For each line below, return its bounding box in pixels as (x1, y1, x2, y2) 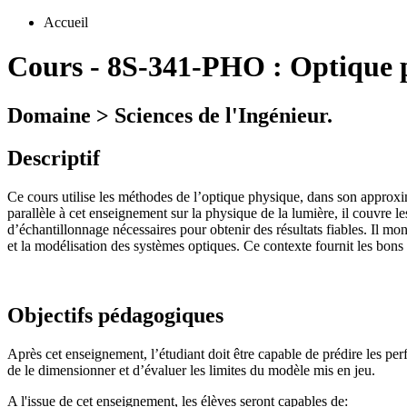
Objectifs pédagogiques (7, 303, 223, 327)
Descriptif (7, 145, 100, 170)
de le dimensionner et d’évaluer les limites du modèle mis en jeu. (7, 362, 375, 378)
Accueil (44, 15, 88, 30)
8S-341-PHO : (107, 50, 290, 84)
